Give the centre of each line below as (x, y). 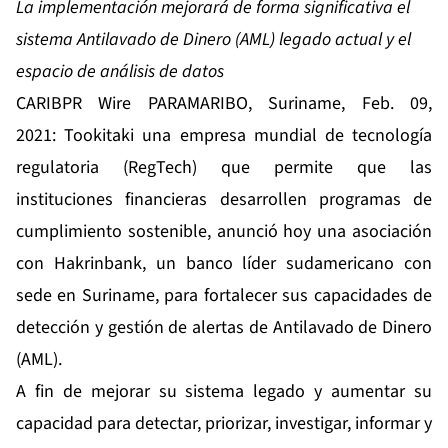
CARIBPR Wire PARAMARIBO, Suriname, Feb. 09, (224, 104)
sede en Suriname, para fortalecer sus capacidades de (224, 296)
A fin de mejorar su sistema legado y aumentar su (224, 392)
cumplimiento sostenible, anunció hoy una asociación (224, 232)
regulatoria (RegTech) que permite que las (224, 168)
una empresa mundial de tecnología (283, 136)
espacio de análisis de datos (120, 72)
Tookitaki (99, 136)
